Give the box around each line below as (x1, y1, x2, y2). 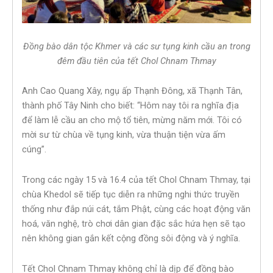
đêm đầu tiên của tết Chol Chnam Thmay (57, 55, 216, 66)
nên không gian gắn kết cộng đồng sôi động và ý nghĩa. (22, 232, 240, 244)
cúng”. (22, 144, 46, 155)
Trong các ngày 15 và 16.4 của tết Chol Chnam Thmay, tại (22, 174, 250, 185)
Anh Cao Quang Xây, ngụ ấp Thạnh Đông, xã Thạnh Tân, (22, 85, 243, 97)
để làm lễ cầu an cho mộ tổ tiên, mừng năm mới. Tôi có (22, 115, 242, 126)
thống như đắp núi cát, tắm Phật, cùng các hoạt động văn (22, 203, 250, 214)
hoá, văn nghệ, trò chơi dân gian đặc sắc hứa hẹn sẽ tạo (22, 218, 246, 229)
